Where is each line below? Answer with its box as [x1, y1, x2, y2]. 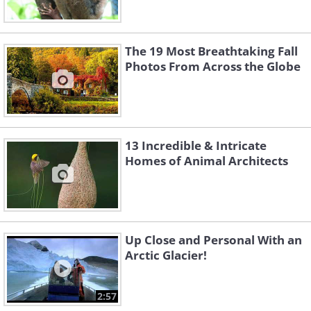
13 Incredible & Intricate [125, 137, 267, 154]
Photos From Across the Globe [125, 58, 301, 75]
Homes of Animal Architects [125, 153, 288, 169]
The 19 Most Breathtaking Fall [125, 43, 298, 60]
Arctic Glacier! [125, 247, 207, 264]
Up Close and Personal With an [125, 232, 302, 249]
